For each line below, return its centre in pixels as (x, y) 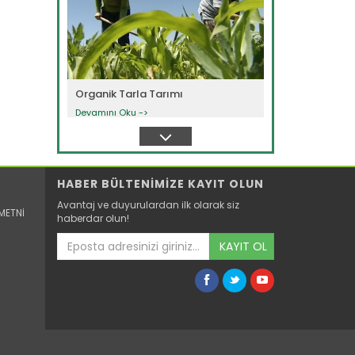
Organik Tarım (113, 292)
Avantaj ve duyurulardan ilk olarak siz (149, 205)
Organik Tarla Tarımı (130, 94)
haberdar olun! (94, 219)
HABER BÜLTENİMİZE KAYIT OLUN (161, 184)
